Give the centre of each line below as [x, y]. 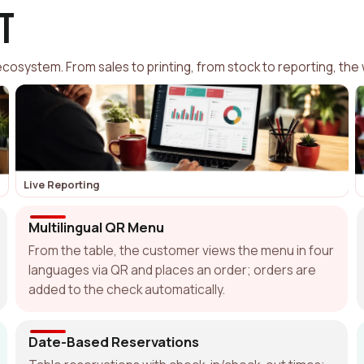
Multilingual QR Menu [97, 227]
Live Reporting [61, 184]
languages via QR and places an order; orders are [173, 269]
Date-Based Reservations [114, 341]
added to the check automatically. [127, 289]
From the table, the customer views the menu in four [182, 250]
